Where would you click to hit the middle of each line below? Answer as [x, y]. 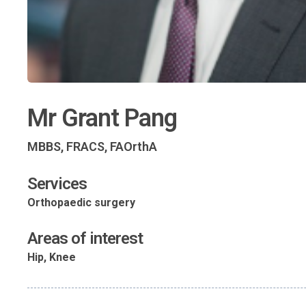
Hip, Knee [52, 257]
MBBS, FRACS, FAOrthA [92, 146]
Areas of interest [85, 238]
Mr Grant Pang [102, 118]
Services [57, 183]
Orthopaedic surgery [81, 202]
